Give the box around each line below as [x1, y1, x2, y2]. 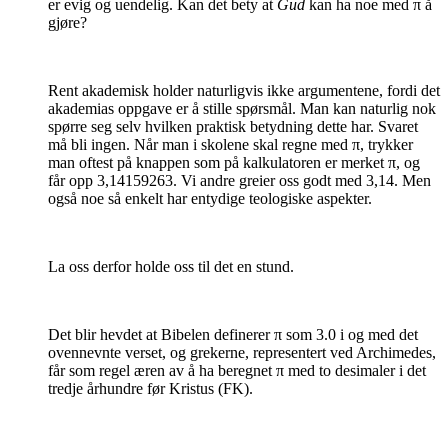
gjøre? [48, 14, 87, 32]
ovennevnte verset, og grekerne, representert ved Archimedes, [48, 344, 436, 362]
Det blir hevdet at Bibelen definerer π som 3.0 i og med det [48, 326, 418, 344]
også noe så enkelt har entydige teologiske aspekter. [48, 190, 376, 208]
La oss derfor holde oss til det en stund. [48, 258, 294, 276]
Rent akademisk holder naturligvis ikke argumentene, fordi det [48, 82, 440, 100]
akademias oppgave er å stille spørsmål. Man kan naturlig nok [48, 100, 436, 118]
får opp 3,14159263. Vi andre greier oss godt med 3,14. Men [48, 172, 431, 190]
